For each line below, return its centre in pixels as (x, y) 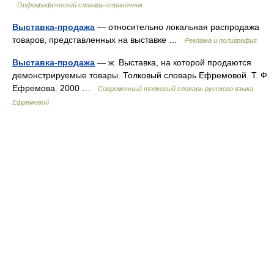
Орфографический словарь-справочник (80, 5)
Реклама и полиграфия (221, 40)
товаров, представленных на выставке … (98, 40)
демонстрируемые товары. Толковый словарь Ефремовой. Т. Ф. (141, 75)
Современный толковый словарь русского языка (176, 89)
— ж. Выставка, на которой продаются (173, 62)
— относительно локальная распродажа (177, 27)
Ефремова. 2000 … (55, 88)
